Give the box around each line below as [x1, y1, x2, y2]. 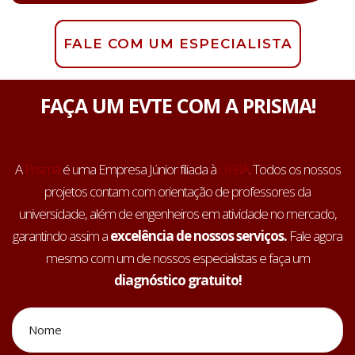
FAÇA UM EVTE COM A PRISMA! [40, 92, 315, 120]
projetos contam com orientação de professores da [44, 182, 311, 201]
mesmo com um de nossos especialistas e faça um [45, 249, 310, 268]
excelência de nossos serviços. [110, 227, 287, 246]
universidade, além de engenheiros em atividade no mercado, [18, 204, 337, 223]
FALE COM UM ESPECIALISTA [63, 36, 292, 52]
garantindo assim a [13, 227, 110, 246]
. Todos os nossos [248, 160, 341, 179]
